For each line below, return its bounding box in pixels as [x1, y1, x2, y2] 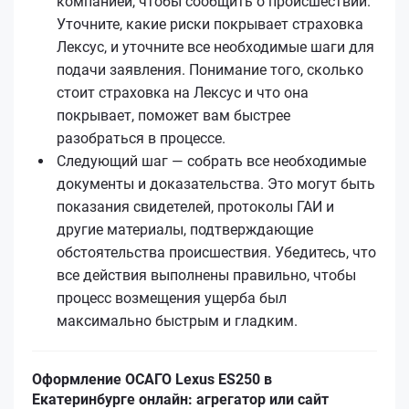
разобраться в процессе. [57, 129, 225, 147]
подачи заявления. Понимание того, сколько [57, 60, 363, 79]
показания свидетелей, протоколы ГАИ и [57, 197, 334, 215]
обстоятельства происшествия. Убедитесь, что [57, 243, 376, 261]
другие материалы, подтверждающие [57, 220, 313, 238]
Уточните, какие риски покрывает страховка [57, 15, 363, 33]
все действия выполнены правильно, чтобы [57, 266, 356, 284]
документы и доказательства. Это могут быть [57, 174, 375, 193]
